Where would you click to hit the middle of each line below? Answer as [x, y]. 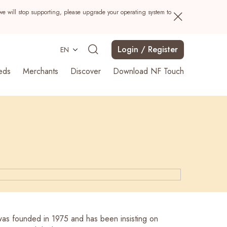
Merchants [41, 71]
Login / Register [148, 49]
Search [160, 150]
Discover [86, 71]
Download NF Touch [148, 71]
